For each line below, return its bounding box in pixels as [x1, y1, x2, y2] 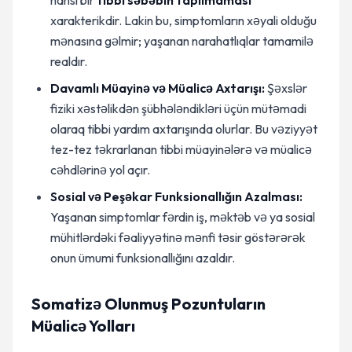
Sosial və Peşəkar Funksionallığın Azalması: [50, 189, 302, 204]
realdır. [50, 53, 87, 69]
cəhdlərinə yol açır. [50, 162, 150, 178]
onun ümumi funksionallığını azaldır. [50, 250, 235, 266]
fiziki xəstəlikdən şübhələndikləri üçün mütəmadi [50, 101, 306, 116]
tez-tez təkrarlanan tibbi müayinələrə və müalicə [50, 141, 312, 157]
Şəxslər [265, 80, 307, 96]
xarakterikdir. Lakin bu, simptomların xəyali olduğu [50, 13, 317, 28]
